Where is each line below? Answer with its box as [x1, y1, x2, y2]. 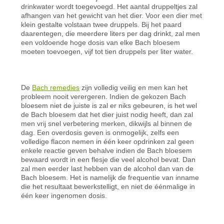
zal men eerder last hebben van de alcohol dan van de [21, 164, 194, 172]
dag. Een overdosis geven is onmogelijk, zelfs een [21, 128, 179, 136]
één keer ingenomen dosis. [21, 191, 107, 199]
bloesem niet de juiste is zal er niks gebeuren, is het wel [21, 101, 197, 109]
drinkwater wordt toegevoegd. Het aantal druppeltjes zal [21, 2, 198, 10]
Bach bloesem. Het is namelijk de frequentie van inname [21, 173, 199, 181]
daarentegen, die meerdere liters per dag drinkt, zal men [21, 29, 200, 37]
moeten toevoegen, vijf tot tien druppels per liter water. [21, 47, 193, 55]
